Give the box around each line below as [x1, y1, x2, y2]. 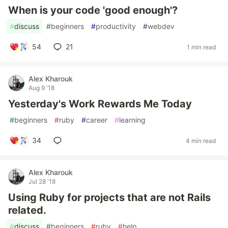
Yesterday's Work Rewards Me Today [8, 98, 192, 110]
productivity [96, 22, 136, 31]
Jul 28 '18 [28, 178, 55, 185]
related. [8, 204, 46, 216]
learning [119, 116, 146, 124]
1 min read [187, 43, 216, 51]
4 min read [186, 136, 216, 145]
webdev [148, 22, 175, 31]
